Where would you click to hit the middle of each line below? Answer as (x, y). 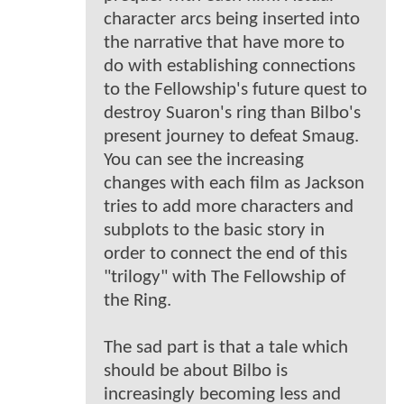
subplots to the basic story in (214, 230)
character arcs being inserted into (232, 19)
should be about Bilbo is (196, 371)
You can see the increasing (204, 160)
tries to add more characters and (229, 207)
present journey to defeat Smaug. (231, 136)
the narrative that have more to (224, 42)
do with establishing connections (230, 66)
